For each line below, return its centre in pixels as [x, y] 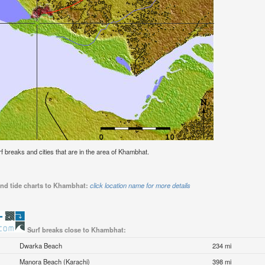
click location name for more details [140, 185]
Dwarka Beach [41, 246]
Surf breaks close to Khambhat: [76, 230]
